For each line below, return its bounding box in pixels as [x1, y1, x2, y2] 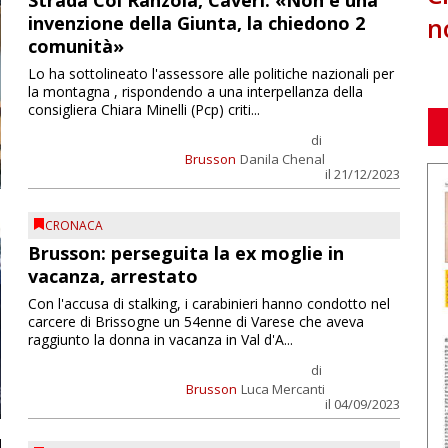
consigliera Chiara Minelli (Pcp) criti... [27, 100, 260, 120]
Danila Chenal [239, 150, 325, 169]
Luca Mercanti [240, 379, 325, 398]
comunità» [27, 34, 124, 59]
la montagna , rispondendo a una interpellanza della [27, 82, 363, 102]
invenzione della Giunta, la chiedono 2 [27, 11, 365, 36]
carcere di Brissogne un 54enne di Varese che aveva [27, 311, 364, 331]
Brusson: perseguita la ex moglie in [27, 240, 344, 265]
